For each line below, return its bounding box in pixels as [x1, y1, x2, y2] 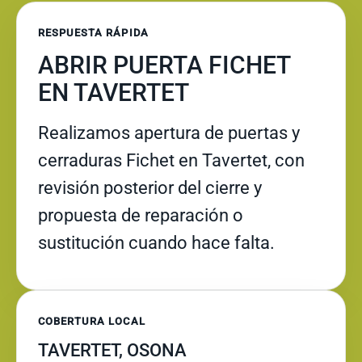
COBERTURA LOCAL [38, 315, 145, 327]
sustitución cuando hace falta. [38, 233, 275, 253]
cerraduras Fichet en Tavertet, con [38, 150, 305, 170]
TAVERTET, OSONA [38, 340, 187, 360]
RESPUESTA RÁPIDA [38, 27, 149, 39]
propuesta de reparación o [38, 205, 243, 225]
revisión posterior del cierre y [38, 178, 262, 198]
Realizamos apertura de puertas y [38, 123, 300, 143]
